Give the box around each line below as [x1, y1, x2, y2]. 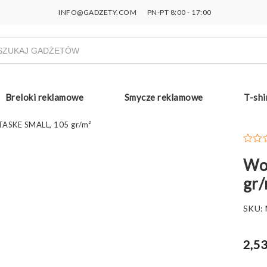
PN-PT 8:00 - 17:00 [145, 8, 212, 17]
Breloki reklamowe [5, 91, 83, 103]
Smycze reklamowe [124, 91, 203, 103]
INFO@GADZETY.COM [58, 8, 137, 17]
